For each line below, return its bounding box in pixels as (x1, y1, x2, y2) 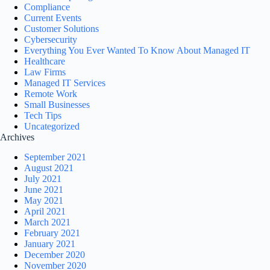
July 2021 (24, 173, 61, 184)
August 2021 (24, 162, 74, 173)
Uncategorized (24, 121, 80, 131)
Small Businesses (24, 99, 90, 110)
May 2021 (24, 195, 63, 206)
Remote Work (24, 88, 77, 99)
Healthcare (24, 55, 65, 66)
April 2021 (24, 206, 66, 216)
